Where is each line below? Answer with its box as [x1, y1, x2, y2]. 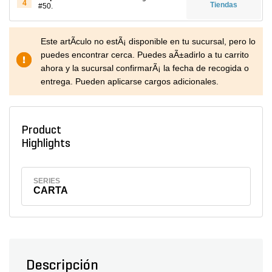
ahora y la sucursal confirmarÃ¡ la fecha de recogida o [41, 63, 249, 73]
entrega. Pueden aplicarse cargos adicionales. [41, 76, 219, 86]
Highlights [21, 138, 75, 150]
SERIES [33, 176, 61, 185]
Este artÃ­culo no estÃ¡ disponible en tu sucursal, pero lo [41, 36, 256, 46]
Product [21, 124, 61, 137]
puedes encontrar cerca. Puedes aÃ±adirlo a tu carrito [41, 50, 249, 59]
